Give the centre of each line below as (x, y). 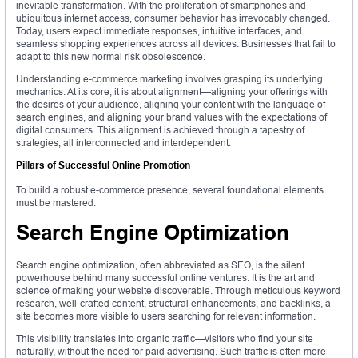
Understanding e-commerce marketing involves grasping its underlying (169, 79)
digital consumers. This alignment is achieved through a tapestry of (160, 130)
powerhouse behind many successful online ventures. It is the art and (165, 278)
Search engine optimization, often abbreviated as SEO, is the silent (160, 265)
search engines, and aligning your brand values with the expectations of (171, 117)
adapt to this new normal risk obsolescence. (111, 57)
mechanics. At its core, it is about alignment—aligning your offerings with (172, 92)
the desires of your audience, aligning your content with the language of (171, 105)
